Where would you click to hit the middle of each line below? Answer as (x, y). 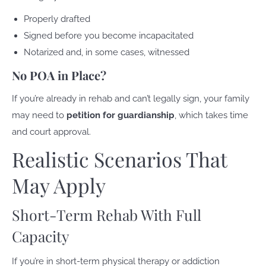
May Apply (59, 185)
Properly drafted (57, 19)
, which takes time (211, 115)
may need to (39, 115)
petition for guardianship (121, 115)
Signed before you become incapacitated (109, 36)
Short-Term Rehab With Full (107, 215)
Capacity (41, 236)
